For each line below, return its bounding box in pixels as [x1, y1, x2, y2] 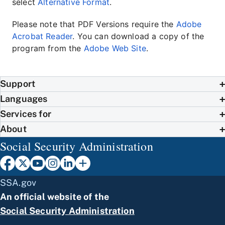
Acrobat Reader [12, 31, 73, 41]
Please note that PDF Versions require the [12, 19, 176, 29]
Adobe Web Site [83, 43, 146, 53]
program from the [12, 43, 84, 53]
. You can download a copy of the [72, 31, 204, 41]
